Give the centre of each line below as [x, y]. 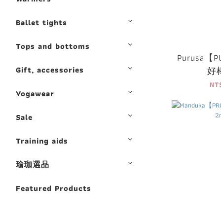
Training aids [42, 141]
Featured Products [54, 188]
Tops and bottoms [53, 46]
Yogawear [35, 93]
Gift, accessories [50, 70]
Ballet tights [41, 22]
